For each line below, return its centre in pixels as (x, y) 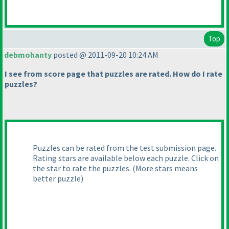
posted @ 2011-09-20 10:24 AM (105, 55)
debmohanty (28, 55)
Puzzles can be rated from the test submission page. (124, 148)
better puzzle (57, 179)
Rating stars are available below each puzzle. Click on (126, 158)
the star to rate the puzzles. (83, 168)
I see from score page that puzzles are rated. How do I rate (113, 74)
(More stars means (165, 168)
